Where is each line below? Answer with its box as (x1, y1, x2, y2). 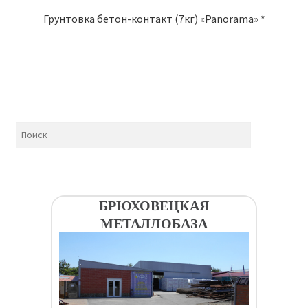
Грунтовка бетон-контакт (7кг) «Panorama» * (43, 12, 265, 26)
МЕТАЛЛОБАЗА (100, 214, 208, 232)
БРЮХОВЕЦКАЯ (99, 197, 209, 214)
